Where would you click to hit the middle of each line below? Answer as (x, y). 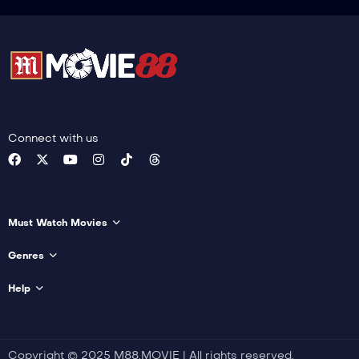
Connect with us (53, 139)
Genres (26, 256)
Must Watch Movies (58, 223)
